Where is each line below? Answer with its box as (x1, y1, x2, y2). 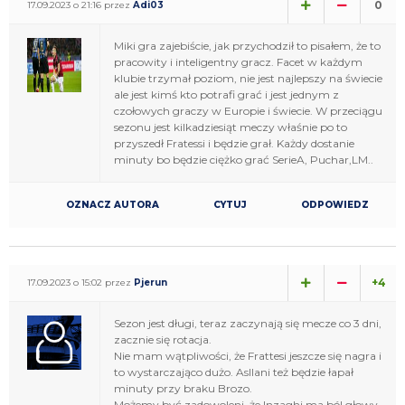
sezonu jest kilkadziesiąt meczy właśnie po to (114, 119, 347, 134)
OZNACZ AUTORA (66, 198, 159, 211)
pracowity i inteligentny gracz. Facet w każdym (114, 54, 363, 69)
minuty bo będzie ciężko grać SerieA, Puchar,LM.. (114, 152, 373, 166)
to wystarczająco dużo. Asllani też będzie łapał (114, 364, 353, 379)
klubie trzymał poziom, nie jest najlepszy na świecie (114, 71, 382, 85)
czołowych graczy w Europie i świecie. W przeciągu (114, 103, 382, 118)
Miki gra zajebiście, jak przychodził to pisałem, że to (114, 38, 381, 52)
